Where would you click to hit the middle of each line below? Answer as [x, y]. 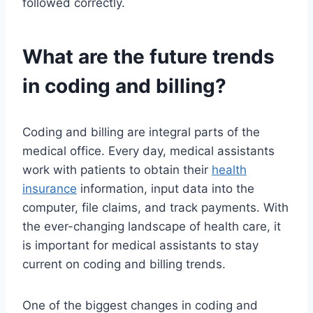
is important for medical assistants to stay [140, 246]
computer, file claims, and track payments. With [155, 208]
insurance [50, 189]
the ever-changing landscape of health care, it [152, 227]
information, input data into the [166, 189]
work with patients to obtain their [117, 170]
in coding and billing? [124, 86]
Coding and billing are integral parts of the [141, 132]
